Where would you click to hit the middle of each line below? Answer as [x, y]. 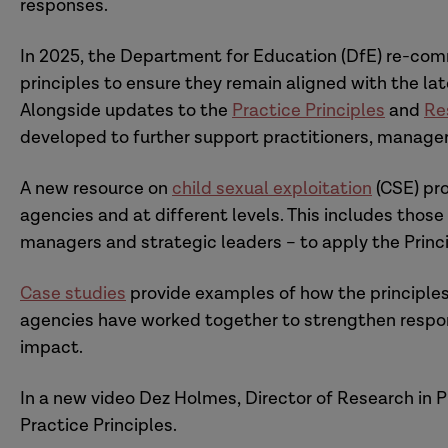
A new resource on [96, 188]
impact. [53, 347]
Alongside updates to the [126, 110]
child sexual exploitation [272, 188]
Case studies [73, 293]
